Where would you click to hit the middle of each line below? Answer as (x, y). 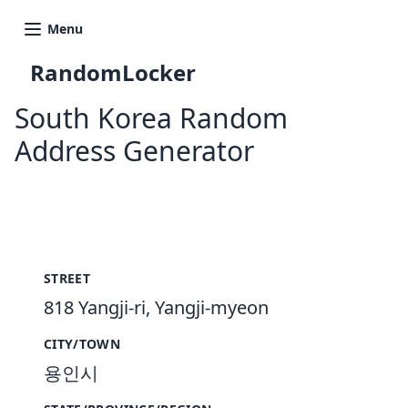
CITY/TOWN (82, 344)
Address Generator (134, 151)
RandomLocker (113, 72)
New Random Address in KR (217, 189)
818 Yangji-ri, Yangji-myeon (156, 307)
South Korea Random (151, 118)
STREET (67, 278)
